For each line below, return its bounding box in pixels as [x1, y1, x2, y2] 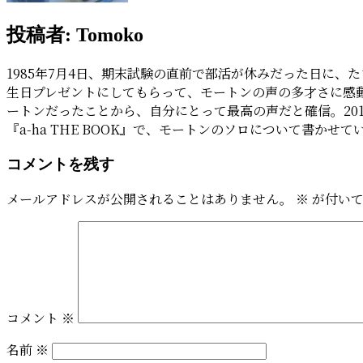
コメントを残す [6, 155, 114, 173]
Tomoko [71, 23, 143, 45]
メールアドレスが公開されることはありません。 [6, 190, 293, 209]
